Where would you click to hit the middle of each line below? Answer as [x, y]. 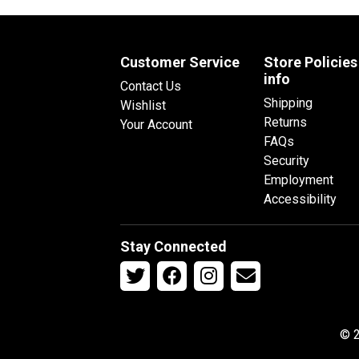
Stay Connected [173, 246]
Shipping [288, 103]
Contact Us [151, 86]
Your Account [156, 124]
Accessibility [300, 199]
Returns [285, 122]
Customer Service [180, 62]
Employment [298, 179]
